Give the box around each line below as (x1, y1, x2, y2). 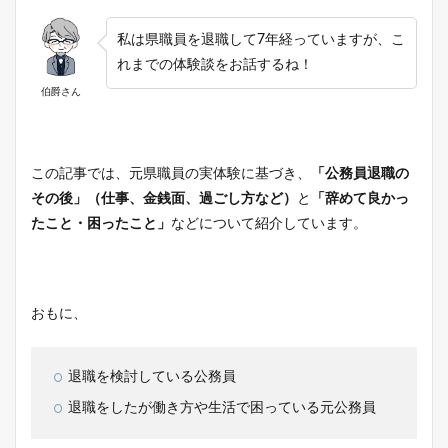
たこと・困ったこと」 (31, 217, 171, 231)
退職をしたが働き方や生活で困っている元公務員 (68, 401, 376, 415)
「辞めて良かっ (311, 192, 409, 206)
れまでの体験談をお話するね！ (117, 58, 313, 72)
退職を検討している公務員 (68, 370, 236, 384)
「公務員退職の (311, 167, 409, 181)
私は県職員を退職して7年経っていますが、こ (117, 33, 405, 47)
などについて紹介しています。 (171, 217, 367, 231)
